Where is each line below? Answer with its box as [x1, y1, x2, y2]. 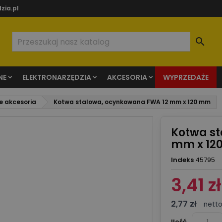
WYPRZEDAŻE [163, 72, 209, 82]
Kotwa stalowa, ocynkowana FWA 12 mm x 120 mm [54, 98, 211, 106]
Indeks [170, 155, 194, 165]
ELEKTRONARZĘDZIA [22, 72, 91, 82]
